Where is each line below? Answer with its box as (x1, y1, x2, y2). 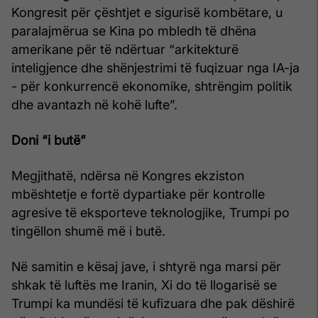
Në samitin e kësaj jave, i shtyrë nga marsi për (11, 258, 281, 274)
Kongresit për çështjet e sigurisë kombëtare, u (11, 4, 283, 20)
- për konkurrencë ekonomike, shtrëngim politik (11, 78, 292, 94)
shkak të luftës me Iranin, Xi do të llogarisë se (11, 277, 277, 292)
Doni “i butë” (11, 132, 86, 148)
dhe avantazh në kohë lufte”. (11, 97, 177, 112)
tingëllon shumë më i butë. (11, 223, 165, 238)
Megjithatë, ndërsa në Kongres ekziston (11, 168, 244, 183)
